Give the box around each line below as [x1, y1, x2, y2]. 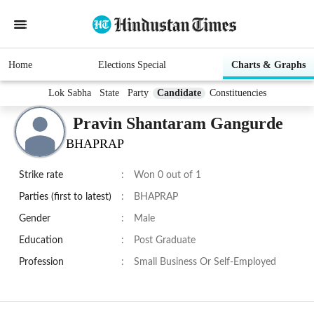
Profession [19, 257, 64, 268]
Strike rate [19, 170, 63, 181]
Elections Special [97, 60, 166, 71]
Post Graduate [134, 235, 196, 246]
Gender [19, 214, 50, 224]
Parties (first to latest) [19, 192, 111, 203]
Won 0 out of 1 [134, 170, 201, 181]
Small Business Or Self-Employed [134, 257, 276, 268]
